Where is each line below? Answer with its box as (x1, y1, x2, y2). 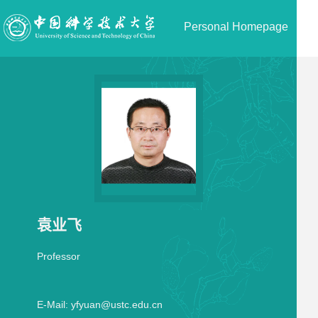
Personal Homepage (184, 21, 288, 33)
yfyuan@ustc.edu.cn (70, 299, 163, 310)
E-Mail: (36, 299, 68, 310)
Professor (36, 251, 80, 262)
